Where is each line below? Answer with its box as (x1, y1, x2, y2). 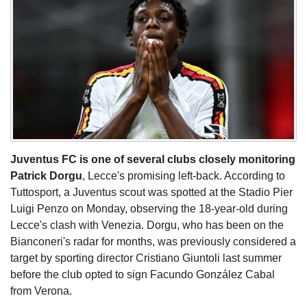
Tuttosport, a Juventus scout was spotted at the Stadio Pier (10, 186, 293, 199)
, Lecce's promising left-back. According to (82, 170, 285, 182)
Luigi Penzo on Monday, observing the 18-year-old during (10, 203, 288, 215)
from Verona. (10, 285, 72, 297)
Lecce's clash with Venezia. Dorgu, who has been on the (10, 219, 284, 232)
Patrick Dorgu (10, 170, 82, 182)
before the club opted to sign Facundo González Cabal (10, 269, 275, 281)
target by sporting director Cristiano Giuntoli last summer (10, 252, 282, 265)
